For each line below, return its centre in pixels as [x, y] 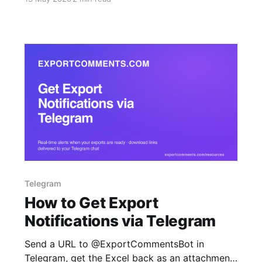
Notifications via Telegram [120, 221]
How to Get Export [91, 203]
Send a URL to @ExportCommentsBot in [114, 244]
